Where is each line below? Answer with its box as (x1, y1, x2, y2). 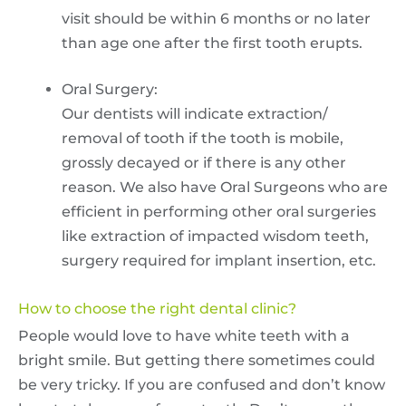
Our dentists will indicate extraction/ (62, 104, 328, 122)
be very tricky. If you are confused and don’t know (18, 375, 385, 393)
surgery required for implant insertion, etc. (62, 251, 376, 269)
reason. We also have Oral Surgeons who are (62, 178, 388, 196)
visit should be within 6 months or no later (62, 9, 371, 27)
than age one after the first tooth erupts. (62, 34, 362, 52)
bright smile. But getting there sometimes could (18, 351, 375, 369)
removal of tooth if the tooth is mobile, (62, 129, 343, 147)
